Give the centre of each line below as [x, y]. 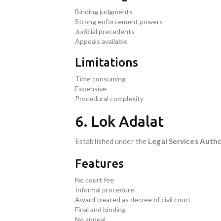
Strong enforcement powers [119, 21]
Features [99, 163]
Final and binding [100, 209]
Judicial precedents [105, 31]
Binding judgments [104, 11]
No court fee [94, 180]
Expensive [91, 88]
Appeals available [101, 41]
